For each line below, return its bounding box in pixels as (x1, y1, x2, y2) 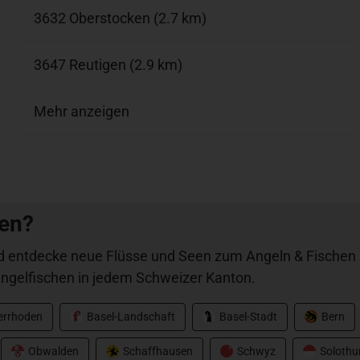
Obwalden (28, 344, 79, 358)
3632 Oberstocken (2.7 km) (34, 9, 207, 27)
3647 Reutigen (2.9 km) (34, 55, 183, 73)
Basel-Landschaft (87, 309, 175, 323)
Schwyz (237, 344, 276, 358)
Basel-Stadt (219, 309, 277, 323)
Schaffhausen (123, 344, 193, 358)
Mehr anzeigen (34, 102, 130, 120)
